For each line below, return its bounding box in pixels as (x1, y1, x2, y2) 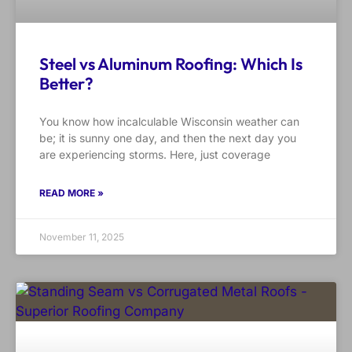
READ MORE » (39, 187, 104, 200)
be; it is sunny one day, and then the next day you (39, 131, 296, 145)
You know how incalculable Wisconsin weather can (39, 115, 299, 129)
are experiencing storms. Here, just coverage (39, 148, 270, 162)
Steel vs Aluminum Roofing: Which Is (39, 53, 302, 75)
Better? (39, 73, 93, 94)
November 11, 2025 (39, 231, 124, 244)
